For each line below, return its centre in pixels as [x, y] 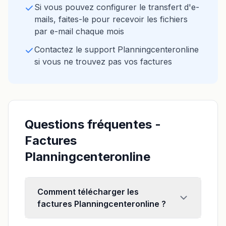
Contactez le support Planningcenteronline [117, 49]
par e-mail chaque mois [79, 31]
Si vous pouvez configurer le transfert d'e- [117, 7]
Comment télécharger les [88, 192]
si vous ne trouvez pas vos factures [103, 62]
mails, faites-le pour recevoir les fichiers [111, 19]
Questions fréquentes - [93, 124]
